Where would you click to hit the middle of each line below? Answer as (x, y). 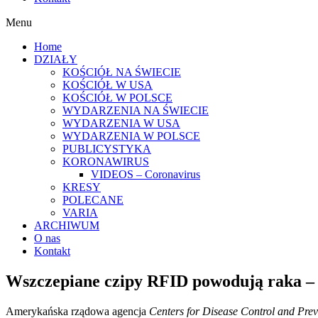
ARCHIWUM (67, 225)
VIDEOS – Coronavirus (146, 174)
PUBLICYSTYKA (107, 149)
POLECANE (93, 200)
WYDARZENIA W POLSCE (131, 136)
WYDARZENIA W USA (121, 123)
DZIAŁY (56, 59)
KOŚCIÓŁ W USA (108, 85)
